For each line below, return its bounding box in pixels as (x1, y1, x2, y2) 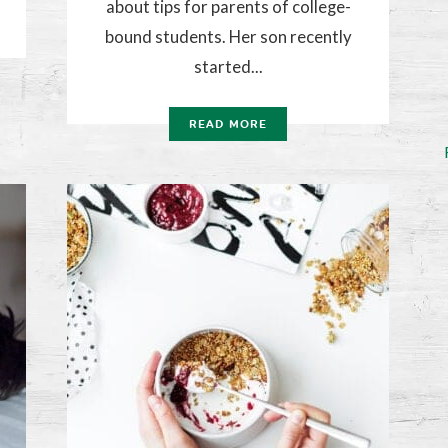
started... (193, 56, 263, 78)
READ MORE (189, 118, 267, 132)
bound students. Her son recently (104, 26, 352, 48)
